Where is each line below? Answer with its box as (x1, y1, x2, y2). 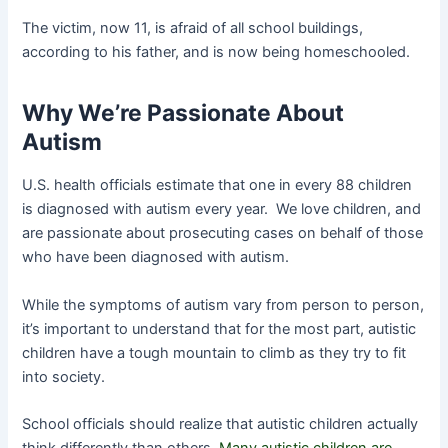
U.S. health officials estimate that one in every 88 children (22, 176, 413, 195)
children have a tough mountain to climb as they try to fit (22, 343, 407, 362)
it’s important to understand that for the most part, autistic (22, 319, 417, 338)
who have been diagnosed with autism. (22, 248, 290, 267)
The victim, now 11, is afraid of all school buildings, (22, 19, 364, 38)
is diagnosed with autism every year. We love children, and (22, 200, 422, 219)
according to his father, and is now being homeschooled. (22, 43, 411, 62)
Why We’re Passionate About (22, 98, 345, 127)
